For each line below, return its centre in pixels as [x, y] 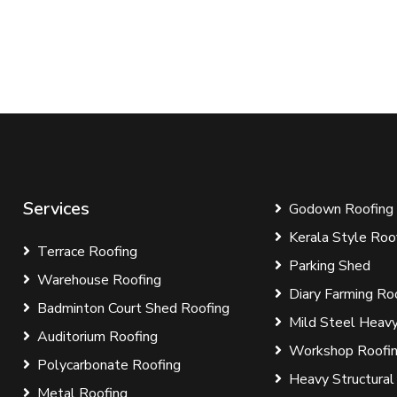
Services [56, 209]
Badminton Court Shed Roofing [133, 308]
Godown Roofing [341, 209]
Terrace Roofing [87, 252]
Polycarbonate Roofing [109, 365]
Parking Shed [329, 266]
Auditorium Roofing [97, 337]
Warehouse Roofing [99, 280]
